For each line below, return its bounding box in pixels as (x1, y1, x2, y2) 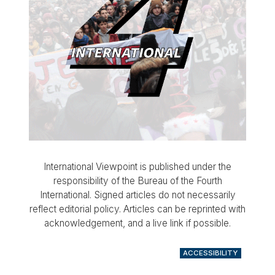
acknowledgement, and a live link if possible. (44, 217, 231, 229)
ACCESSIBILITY (183, 249, 238, 257)
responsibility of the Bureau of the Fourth (53, 174, 222, 187)
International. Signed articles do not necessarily (39, 188, 236, 201)
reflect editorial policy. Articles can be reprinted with (29, 203, 246, 215)
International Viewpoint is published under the (44, 160, 231, 172)
